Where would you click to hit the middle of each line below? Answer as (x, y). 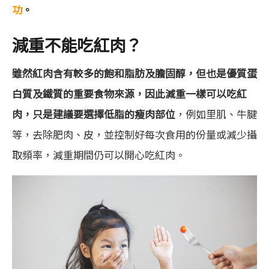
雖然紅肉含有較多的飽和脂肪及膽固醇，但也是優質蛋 (134, 73)
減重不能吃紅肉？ (77, 44)
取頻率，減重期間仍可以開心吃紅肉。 (99, 155)
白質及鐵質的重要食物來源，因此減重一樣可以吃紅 (129, 94)
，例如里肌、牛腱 (216, 114)
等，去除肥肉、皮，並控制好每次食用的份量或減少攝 (134, 134)
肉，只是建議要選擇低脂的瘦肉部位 (94, 114)
